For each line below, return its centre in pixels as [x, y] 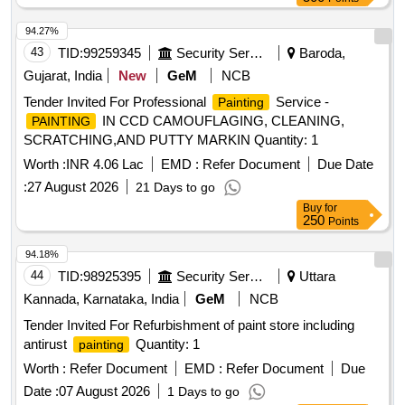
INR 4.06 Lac [105, 165]
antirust [47, 344]
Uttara [316, 277]
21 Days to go [175, 188]
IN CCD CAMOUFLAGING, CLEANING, [221, 121]
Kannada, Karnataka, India [101, 299]
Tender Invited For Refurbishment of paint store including [189, 325]
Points [344, 222]
